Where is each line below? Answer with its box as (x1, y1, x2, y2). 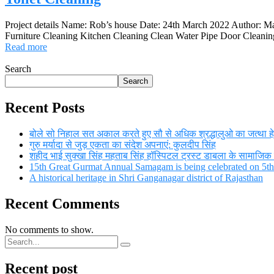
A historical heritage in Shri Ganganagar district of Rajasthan (29, 172, 263, 183)
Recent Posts (5, 100, 84, 116)
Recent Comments (5, 196, 119, 212)
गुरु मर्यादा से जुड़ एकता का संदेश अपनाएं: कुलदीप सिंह (29, 139, 216, 150)
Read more (5, 42, 47, 53)
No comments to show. (5, 224, 94, 235)
